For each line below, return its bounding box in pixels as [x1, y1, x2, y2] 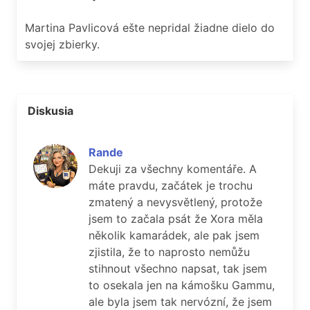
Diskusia [28, 104, 73, 118]
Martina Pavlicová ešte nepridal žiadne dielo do [25, 21, 275, 35]
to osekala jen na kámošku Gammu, [89, 278, 275, 292]
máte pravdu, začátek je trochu [89, 179, 253, 192]
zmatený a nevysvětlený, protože [89, 195, 262, 209]
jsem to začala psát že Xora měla [89, 212, 263, 226]
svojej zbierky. [25, 37, 100, 51]
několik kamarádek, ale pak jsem [89, 228, 259, 242]
